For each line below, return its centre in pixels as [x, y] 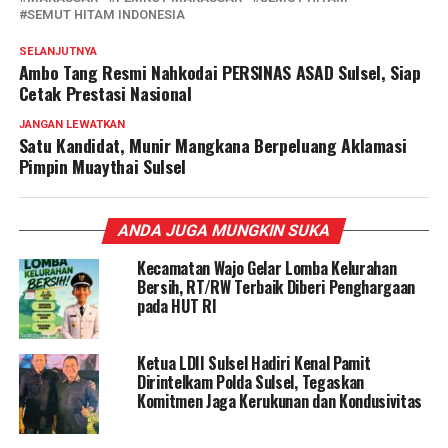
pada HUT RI [176, 306]
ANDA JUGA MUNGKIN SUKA [224, 231]
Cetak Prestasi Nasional [105, 93]
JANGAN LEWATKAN [71, 125]
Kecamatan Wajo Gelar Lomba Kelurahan [266, 268]
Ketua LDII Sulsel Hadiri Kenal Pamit [253, 363]
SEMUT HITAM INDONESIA [105, 15]
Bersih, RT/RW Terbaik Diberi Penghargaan [276, 287]
